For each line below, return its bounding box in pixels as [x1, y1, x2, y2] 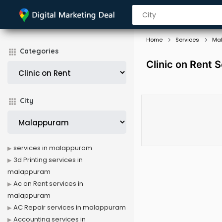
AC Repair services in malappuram [13, 203, 126, 212]
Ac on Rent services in [13, 179, 83, 188]
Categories [20, 47, 58, 55]
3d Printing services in [13, 155, 83, 165]
